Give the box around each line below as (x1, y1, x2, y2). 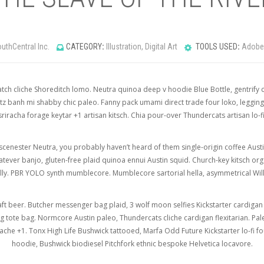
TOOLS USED (194, 42, 237, 52)
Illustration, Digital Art (106, 42, 177, 52)
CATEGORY (66, 42, 102, 52)
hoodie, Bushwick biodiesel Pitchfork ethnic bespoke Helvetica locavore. (11, 238, 253, 249)
